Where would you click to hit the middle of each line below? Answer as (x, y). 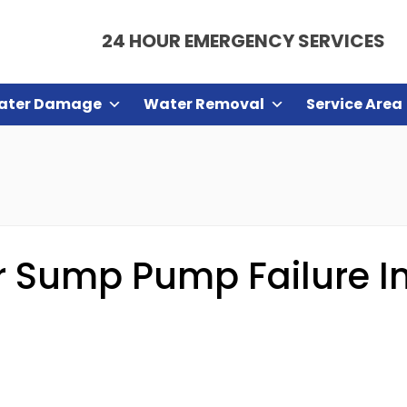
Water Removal (204, 104)
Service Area (354, 104)
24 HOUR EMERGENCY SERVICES (243, 41)
